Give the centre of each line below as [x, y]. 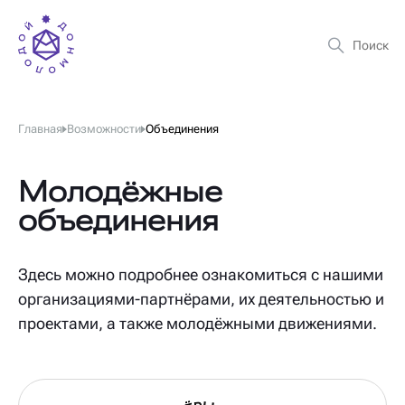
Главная [40, 129]
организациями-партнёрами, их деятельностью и [201, 299]
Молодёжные [120, 192]
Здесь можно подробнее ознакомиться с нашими [201, 274]
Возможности [104, 129]
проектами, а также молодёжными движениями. [198, 323]
